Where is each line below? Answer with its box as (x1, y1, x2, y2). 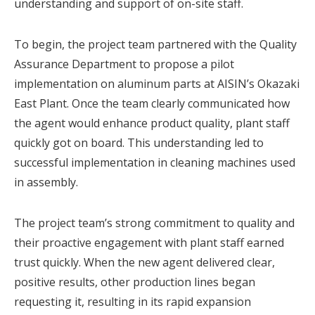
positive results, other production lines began (14, 274, 255, 290)
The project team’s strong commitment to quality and (14, 214, 295, 231)
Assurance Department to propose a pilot (14, 56, 234, 72)
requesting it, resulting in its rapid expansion (14, 293, 251, 309)
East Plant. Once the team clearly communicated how (14, 95, 290, 111)
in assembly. (14, 174, 78, 190)
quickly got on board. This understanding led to (14, 134, 264, 150)
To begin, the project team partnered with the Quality (14, 36, 297, 52)
